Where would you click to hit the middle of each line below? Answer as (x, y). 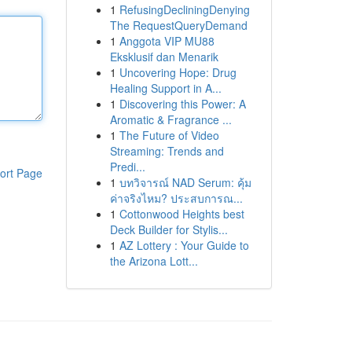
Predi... (127, 167)
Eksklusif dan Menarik (164, 57)
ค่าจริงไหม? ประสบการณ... (176, 198)
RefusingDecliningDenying (184, 9)
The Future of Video (169, 135)
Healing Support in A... (165, 88)
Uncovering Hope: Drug (178, 72)
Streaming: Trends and (167, 151)
